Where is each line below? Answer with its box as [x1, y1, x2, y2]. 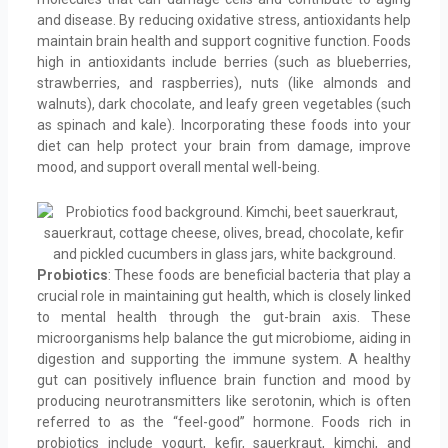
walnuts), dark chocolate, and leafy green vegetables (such [36, 95, 412, 112]
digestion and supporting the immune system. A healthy [36, 351, 412, 368]
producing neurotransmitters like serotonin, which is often [36, 393, 412, 410]
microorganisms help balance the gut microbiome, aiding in [36, 330, 412, 347]
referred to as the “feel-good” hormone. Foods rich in [36, 414, 412, 431]
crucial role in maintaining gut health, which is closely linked [36, 288, 412, 305]
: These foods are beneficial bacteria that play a [107, 267, 412, 284]
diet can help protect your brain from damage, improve [36, 137, 412, 154]
